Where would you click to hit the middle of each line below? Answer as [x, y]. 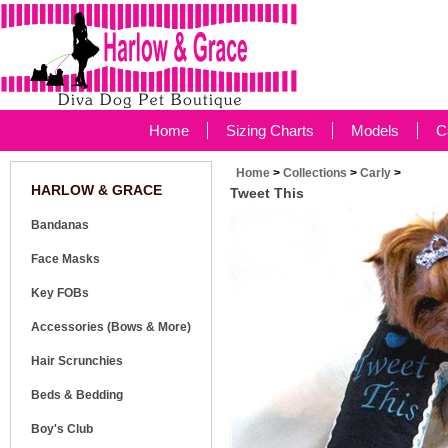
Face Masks [65, 259]
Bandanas [60, 225]
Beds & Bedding [77, 395]
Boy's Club [62, 429]
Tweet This [267, 193]
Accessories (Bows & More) [111, 327]
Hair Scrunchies [77, 361]
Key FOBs [60, 293]
